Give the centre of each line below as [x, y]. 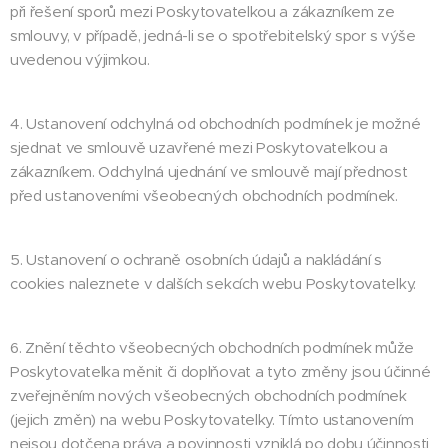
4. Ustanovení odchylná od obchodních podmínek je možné [215, 123]
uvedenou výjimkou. [80, 59]
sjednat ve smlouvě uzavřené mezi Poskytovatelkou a [199, 147]
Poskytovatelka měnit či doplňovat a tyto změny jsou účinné [220, 371]
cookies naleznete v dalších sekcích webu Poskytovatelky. [213, 283]
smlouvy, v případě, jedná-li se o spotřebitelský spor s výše [213, 35]
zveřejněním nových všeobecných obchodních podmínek [208, 395]
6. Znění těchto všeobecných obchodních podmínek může [212, 347]
